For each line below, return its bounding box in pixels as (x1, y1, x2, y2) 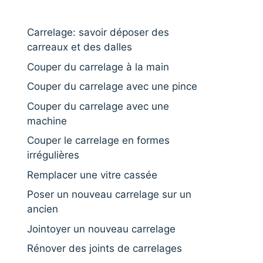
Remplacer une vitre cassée (27, 168, 157, 181)
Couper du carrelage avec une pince (27, 80, 197, 92)
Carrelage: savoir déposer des (27, 26, 169, 38)
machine (27, 114, 67, 127)
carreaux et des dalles (27, 41, 132, 53)
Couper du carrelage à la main (27, 60, 169, 73)
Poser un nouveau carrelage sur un (27, 188, 191, 200)
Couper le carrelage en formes (27, 134, 170, 146)
